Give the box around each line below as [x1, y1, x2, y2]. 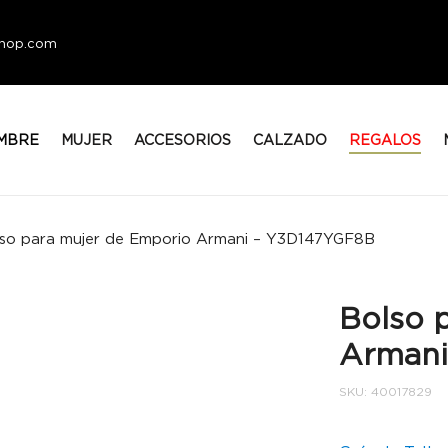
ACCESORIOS [133, 132, 231, 148]
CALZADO [252, 132, 327, 148]
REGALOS [348, 132, 421, 148]
